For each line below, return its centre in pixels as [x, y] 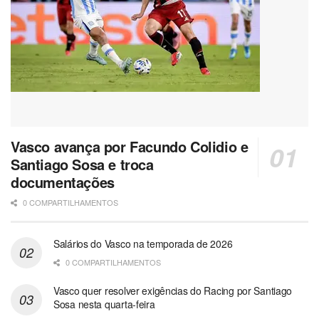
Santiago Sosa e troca [82, 164]
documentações [63, 182]
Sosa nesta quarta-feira [104, 304]
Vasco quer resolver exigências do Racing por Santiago [173, 291]
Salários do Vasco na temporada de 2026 [143, 244]
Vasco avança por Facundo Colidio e [130, 147]
